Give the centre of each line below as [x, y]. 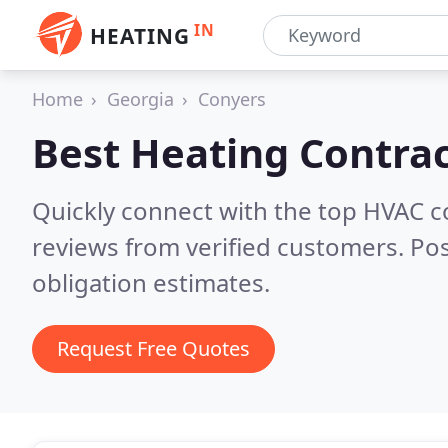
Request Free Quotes [153, 348]
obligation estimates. [151, 282]
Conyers [232, 99]
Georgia [140, 99]
